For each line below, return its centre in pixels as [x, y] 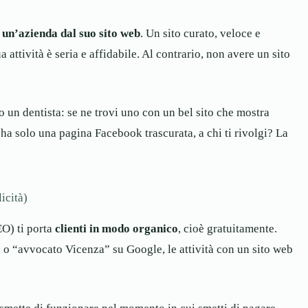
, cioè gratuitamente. [228, 229]
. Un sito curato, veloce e [200, 33]
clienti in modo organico [117, 229]
